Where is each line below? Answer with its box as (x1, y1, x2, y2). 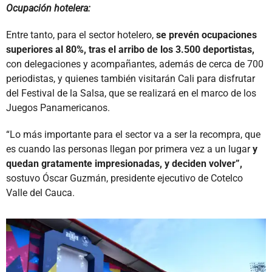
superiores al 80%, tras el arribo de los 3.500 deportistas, (6, 43, 254, 55)
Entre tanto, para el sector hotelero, (6, 29, 154, 41)
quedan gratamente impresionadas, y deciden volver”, (6, 157, 242, 169)
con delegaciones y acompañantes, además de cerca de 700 (6, 58, 263, 70)
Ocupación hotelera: (6, 2, 90, 14)
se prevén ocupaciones (154, 29, 257, 41)
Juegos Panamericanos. (6, 101, 110, 114)
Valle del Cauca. (6, 186, 75, 199)
